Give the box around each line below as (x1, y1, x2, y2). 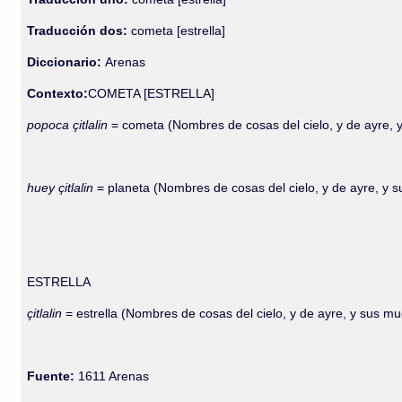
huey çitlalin (27, 180, 98, 195)
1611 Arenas (74, 369, 150, 383)
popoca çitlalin (27, 118, 112, 132)
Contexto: (27, 86, 89, 100)
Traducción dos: (27, 23, 128, 38)
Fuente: (27, 369, 75, 383)
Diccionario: (27, 55, 106, 69)
